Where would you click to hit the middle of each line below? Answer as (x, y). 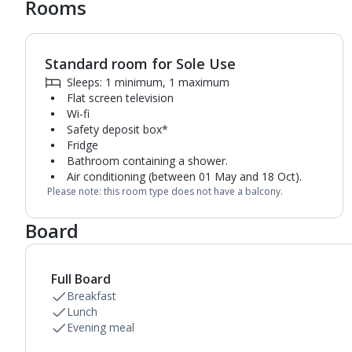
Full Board (81, 279)
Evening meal (101, 327)
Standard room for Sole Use (140, 64)
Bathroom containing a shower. (147, 161)
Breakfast (92, 296)
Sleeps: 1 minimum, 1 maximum (148, 82)
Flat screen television (120, 98)
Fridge (82, 145)
